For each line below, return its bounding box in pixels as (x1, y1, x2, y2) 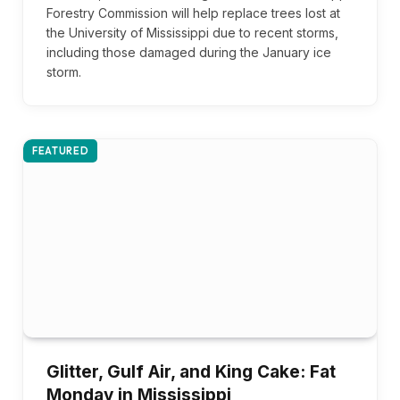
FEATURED (32, 144, 89, 157)
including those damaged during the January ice (46, 44, 331, 60)
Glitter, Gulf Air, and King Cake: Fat (46, 362, 336, 383)
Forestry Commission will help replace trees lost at (46, 4, 340, 21)
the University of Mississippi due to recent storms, (46, 24, 338, 40)
